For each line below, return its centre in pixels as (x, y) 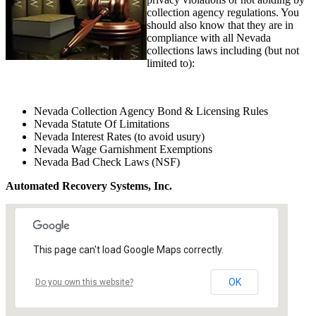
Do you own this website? (84, 282)
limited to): (171, 63)
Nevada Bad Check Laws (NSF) (107, 162)
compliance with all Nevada (209, 37)
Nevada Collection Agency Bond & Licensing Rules (151, 111)
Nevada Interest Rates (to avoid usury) (119, 136)
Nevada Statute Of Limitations (102, 123)
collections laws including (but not (223, 50)
